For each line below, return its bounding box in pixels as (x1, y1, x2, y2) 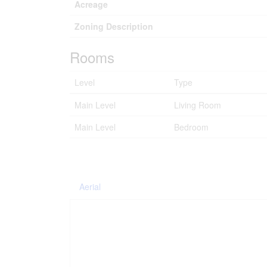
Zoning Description (74, 20, 153, 32)
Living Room (174, 99, 221, 111)
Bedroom (174, 121, 209, 133)
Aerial (79, 181, 101, 193)
